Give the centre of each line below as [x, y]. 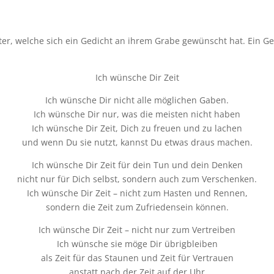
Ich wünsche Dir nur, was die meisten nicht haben [137, 114]
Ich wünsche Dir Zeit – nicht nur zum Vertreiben [137, 230]
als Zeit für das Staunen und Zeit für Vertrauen [137, 258]
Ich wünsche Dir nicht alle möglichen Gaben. [137, 100]
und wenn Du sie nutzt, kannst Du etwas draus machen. [137, 143]
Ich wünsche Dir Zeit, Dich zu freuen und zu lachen [137, 128]
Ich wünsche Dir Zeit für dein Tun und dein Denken [137, 165]
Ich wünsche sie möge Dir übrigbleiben [137, 244]
